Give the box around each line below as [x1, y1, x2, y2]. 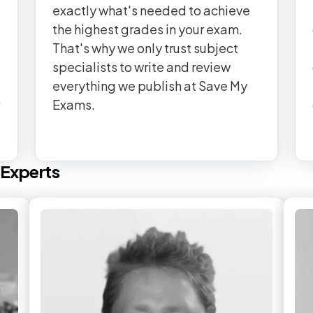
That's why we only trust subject [52, 40, 238, 56]
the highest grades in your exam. [52, 21, 242, 37]
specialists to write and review [52, 59, 231, 75]
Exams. [52, 96, 95, 112]
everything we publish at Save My [52, 78, 247, 94]
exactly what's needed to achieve [52, 2, 250, 18]
